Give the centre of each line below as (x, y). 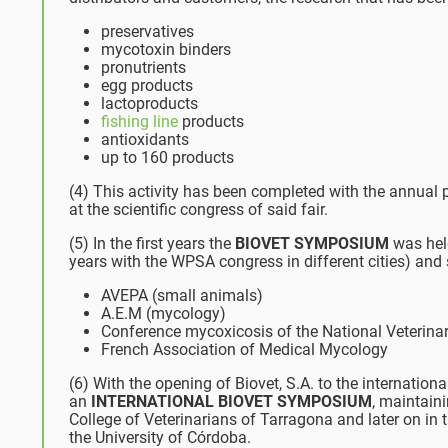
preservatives (147, 31)
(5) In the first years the (152, 243)
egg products (147, 85)
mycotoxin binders (166, 49)
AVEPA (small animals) (182, 295)
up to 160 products (167, 157)
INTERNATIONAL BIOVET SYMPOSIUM (231, 401)
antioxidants (145, 139)
